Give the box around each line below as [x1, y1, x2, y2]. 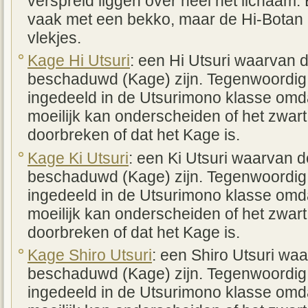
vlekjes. [27, 29, 81, 47]
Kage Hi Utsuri [27, 52, 130, 70]
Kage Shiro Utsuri [27, 247, 152, 265]
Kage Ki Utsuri [27, 149, 129, 167]
